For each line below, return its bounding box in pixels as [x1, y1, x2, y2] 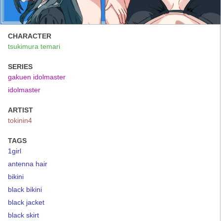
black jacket [8, 198, 44, 206]
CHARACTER [8, 32, 51, 40]
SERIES [8, 63, 33, 71]
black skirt [8, 211, 39, 219]
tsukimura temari [8, 42, 60, 50]
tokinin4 [8, 116, 32, 124]
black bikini [8, 185, 42, 193]
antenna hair [8, 160, 47, 168]
